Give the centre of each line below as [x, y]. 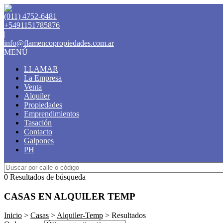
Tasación [38, 123]
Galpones [39, 141]
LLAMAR [41, 69]
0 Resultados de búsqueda [45, 177]
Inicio [13, 216]
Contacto [38, 132]
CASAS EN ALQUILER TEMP [70, 196]
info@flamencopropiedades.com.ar [59, 43]
